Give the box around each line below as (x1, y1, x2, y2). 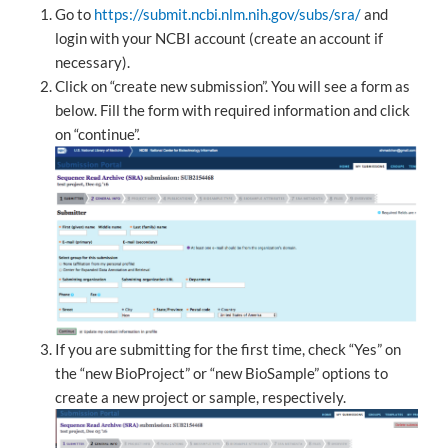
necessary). (55, 52, 130, 71)
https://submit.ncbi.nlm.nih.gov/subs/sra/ (94, 4, 361, 23)
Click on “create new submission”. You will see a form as (55, 76, 410, 95)
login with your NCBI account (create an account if (55, 28, 383, 47)
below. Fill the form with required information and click (55, 100, 410, 119)
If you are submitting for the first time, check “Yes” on (55, 340, 401, 359)
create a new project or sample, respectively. (55, 388, 346, 407)
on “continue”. (55, 124, 140, 143)
